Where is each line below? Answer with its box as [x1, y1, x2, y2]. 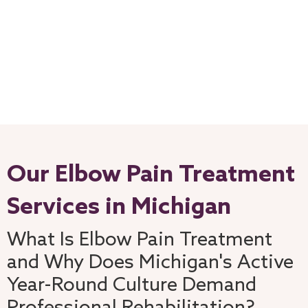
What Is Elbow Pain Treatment [7, 228, 272, 252]
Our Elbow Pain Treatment [7, 160, 295, 189]
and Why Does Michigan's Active [7, 251, 294, 274]
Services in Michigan [7, 192, 231, 221]
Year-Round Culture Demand [7, 274, 256, 297]
